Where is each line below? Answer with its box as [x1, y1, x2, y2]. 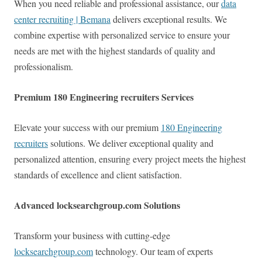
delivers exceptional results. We [111, 13, 227, 26]
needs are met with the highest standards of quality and [14, 44, 215, 57]
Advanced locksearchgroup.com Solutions [14, 198, 180, 212]
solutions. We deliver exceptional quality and [48, 137, 213, 150]
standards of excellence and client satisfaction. [14, 168, 182, 181]
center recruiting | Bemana [14, 13, 111, 26]
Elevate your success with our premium [14, 121, 161, 134]
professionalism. [14, 60, 73, 73]
